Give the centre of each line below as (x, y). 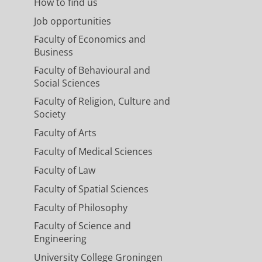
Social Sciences (67, 83)
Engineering (60, 239)
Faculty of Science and (82, 226)
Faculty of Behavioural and (92, 70)
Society (49, 114)
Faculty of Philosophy (80, 208)
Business (53, 52)
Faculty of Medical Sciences (93, 152)
